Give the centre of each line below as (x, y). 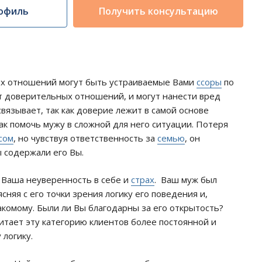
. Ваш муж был (186, 180)
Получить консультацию (158, 11)
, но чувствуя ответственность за (85, 138)
